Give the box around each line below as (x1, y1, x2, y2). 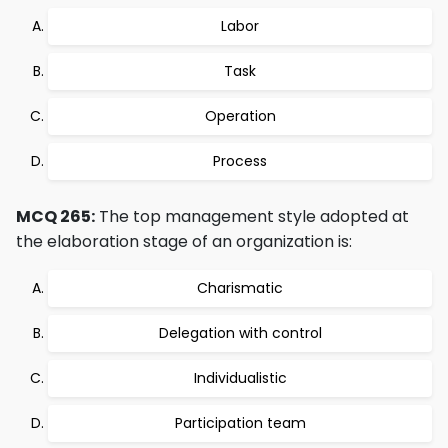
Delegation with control (158, 323, 322, 343)
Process (213, 151, 267, 171)
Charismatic (197, 278, 283, 298)
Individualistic (193, 368, 287, 388)
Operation (204, 106, 276, 126)
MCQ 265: (16, 205, 95, 228)
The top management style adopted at (95, 205, 409, 228)
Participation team (174, 413, 306, 433)
